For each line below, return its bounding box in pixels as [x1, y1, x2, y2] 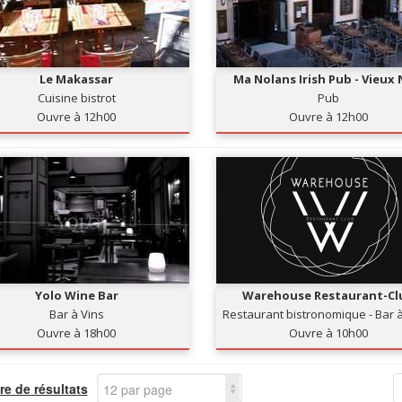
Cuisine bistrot [37, 90, 116, 106]
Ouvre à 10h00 [289, 325, 369, 341]
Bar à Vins [48, 306, 104, 322]
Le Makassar [39, 71, 114, 87]
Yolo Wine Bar [34, 287, 118, 303]
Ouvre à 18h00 [37, 325, 117, 341]
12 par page [102, 380, 172, 398]
